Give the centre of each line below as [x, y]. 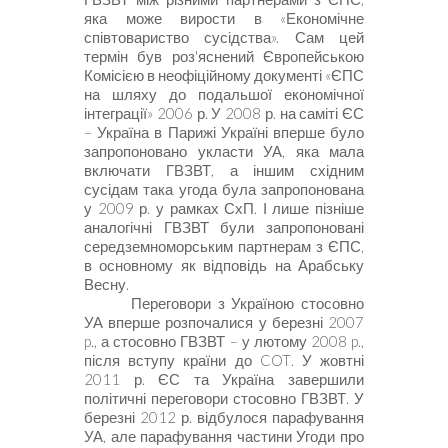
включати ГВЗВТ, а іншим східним [224, 170]
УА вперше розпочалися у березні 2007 [224, 322]
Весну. [106, 284]
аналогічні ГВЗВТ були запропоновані [224, 227]
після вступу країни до [172, 360]
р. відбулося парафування [272, 417]
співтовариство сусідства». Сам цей [224, 37]
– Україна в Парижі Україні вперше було [224, 132]
